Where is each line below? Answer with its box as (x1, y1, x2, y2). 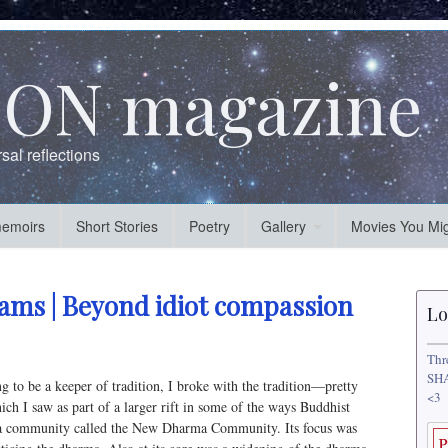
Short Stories (76, 216, 158, 236)
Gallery (261, 216, 306, 236)
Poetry (189, 216, 230, 236)
